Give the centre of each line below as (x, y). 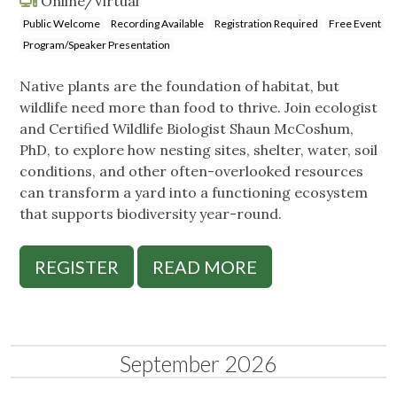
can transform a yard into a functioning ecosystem (194, 193)
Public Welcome (62, 24)
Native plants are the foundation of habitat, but (179, 86)
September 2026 (198, 364)
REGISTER (77, 267)
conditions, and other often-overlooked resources (191, 171)
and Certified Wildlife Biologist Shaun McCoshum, (187, 129)
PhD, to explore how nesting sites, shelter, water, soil (198, 150)
